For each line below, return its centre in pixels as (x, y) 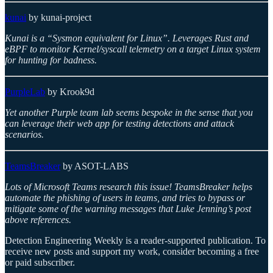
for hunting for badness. (51, 60)
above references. (38, 219)
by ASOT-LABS (94, 166)
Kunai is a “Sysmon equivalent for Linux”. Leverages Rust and (127, 38)
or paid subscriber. (40, 262)
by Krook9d (70, 91)
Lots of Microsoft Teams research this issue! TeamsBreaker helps (129, 186)
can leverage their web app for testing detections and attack (119, 123)
